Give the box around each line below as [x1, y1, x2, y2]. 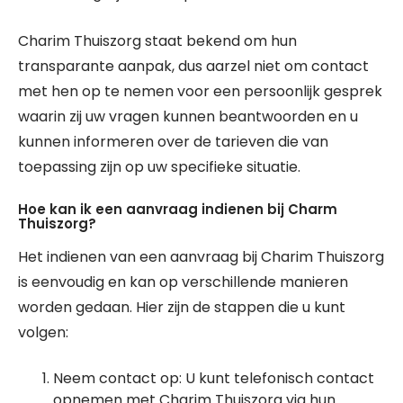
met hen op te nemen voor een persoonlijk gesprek [18, 81, 382, 102]
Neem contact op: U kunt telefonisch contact [53, 368, 374, 389]
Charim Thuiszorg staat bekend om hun [18, 31, 297, 51]
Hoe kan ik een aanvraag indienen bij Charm [18, 200, 337, 219]
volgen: [18, 322, 68, 343]
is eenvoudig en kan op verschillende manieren [18, 272, 348, 292]
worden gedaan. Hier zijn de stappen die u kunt [18, 297, 345, 318]
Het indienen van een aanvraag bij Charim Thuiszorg [18, 246, 384, 267]
